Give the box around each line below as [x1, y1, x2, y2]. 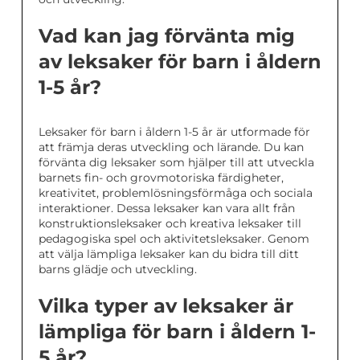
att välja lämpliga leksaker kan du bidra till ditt [39, 247, 299, 262]
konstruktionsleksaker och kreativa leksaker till [39, 216, 301, 231]
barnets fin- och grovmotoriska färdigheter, [39, 170, 284, 186]
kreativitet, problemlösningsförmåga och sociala [39, 186, 313, 201]
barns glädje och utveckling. [39, 262, 197, 277]
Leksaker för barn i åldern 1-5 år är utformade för [39, 125, 310, 140]
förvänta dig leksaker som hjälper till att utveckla [39, 155, 314, 170]
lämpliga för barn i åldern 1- [39, 320, 316, 344]
